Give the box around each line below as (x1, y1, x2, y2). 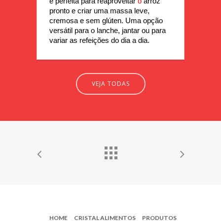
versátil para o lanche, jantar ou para (49, 27, 166, 35)
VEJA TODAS (91, 79, 130, 88)
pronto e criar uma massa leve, (49, 7, 149, 15)
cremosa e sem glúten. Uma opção (49, 17, 163, 25)
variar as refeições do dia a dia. (49, 37, 149, 45)
